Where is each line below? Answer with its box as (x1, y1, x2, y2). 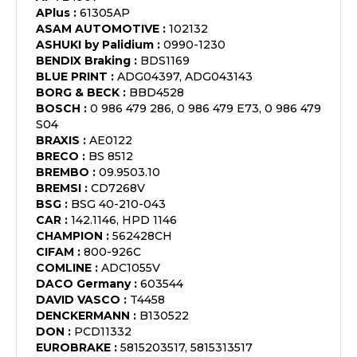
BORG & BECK (36, 85, 120, 100)
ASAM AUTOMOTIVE (36, 22, 159, 36)
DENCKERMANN (36, 308, 130, 323)
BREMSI (36, 181, 81, 195)
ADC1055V (101, 261, 160, 275)
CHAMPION (36, 229, 103, 243)
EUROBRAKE (36, 340, 111, 355)
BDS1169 (140, 53, 190, 68)
